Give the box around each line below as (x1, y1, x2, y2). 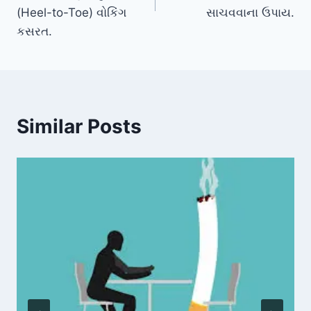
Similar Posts (17, 114, 142, 138)
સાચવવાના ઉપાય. (206, 5, 294, 19)
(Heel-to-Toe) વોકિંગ (17, 5, 126, 19)
